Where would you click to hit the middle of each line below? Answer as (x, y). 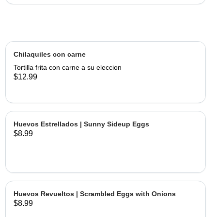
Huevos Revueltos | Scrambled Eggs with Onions (94, 194)
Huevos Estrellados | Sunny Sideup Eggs (81, 124)
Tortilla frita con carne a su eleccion (67, 67)
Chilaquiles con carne (49, 54)
